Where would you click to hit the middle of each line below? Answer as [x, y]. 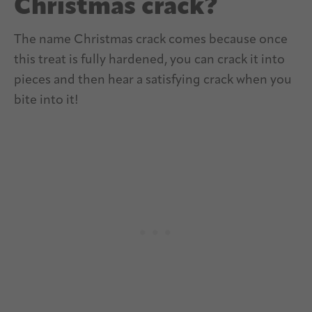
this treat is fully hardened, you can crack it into [149, 61]
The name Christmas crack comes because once [151, 40]
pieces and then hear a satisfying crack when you [153, 81]
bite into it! [46, 101]
